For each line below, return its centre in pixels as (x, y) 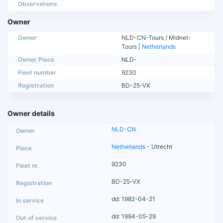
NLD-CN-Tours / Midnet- (156, 38)
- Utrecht (159, 147)
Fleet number (37, 73)
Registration (36, 86)
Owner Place (36, 60)
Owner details (31, 113)
